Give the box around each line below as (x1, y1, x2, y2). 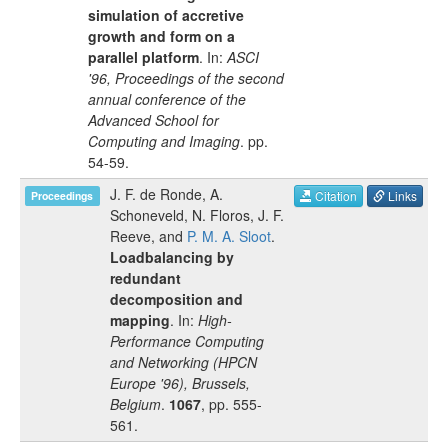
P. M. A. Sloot (187, 226, 271, 246)
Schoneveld (110, 205, 184, 225)
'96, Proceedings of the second (88, 68, 284, 88)
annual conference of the (88, 89, 246, 109)
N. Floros (192, 205, 250, 225)
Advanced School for (88, 110, 219, 130)
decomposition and (110, 289, 243, 309)
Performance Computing (110, 331, 264, 351)
